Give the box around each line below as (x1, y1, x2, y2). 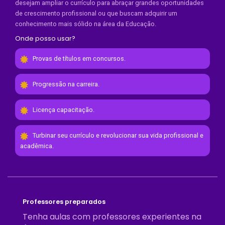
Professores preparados (23, 197, 105, 206)
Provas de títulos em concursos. (31, 55, 126, 62)
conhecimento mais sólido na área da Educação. (15, 20, 156, 28)
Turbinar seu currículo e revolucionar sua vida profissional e (31, 132, 203, 139)
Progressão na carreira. (31, 80, 99, 88)
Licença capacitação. (31, 106, 94, 114)
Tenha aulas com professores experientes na (23, 211, 201, 222)
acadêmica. (20, 142, 54, 150)
